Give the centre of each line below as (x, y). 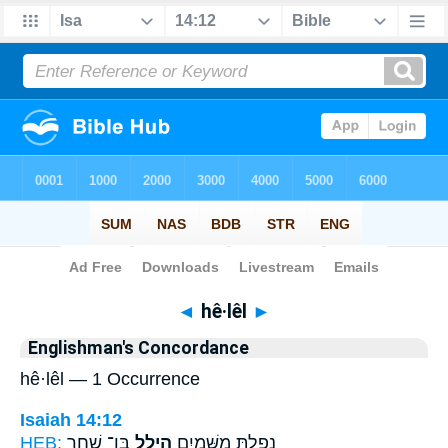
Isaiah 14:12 (71, 419)
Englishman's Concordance (138, 348)
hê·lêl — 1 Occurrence (110, 379)
